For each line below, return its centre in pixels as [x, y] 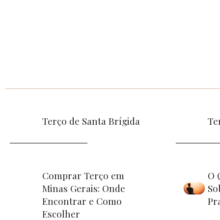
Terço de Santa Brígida [91, 121]
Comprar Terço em [83, 175]
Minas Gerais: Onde [83, 188]
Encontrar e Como [82, 201]
